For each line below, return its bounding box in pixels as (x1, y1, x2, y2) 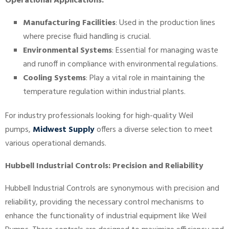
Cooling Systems (23, 72, 86, 85)
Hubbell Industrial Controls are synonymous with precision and (5, 182, 219, 196)
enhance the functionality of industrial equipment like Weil (5, 210, 207, 223)
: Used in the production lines (116, 16, 215, 30)
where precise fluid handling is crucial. (23, 30, 151, 44)
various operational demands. (5, 137, 106, 151)
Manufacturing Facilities (23, 16, 116, 30)
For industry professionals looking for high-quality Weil (5, 109, 193, 123)
